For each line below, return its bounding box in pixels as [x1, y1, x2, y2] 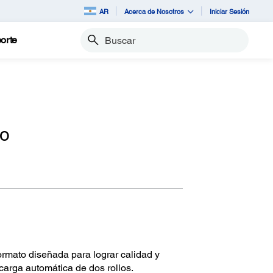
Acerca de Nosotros [124, 7, 184, 15]
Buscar [79, 40, 107, 51]
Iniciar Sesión [210, 7, 249, 15]
